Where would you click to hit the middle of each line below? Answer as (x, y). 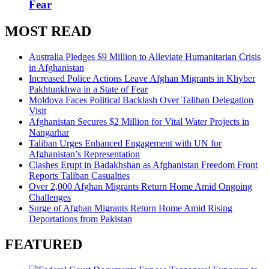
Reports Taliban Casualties (79, 176)
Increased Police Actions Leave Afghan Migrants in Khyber (142, 79)
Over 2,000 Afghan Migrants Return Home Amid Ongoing (141, 187)
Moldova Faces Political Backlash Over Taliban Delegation (141, 100)
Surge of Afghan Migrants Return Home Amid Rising (131, 208)
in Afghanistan (56, 68)
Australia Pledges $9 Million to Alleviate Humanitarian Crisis (145, 57)
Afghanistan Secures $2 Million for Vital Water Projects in (139, 122)
